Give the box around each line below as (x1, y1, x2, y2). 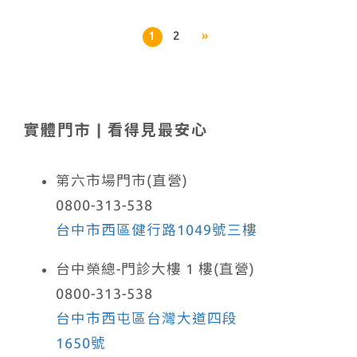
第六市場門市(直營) (56, 172, 188, 188)
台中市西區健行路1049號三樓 (56, 222, 257, 237)
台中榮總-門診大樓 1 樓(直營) (56, 261, 255, 277)
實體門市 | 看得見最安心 (24, 120, 208, 139)
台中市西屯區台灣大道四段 (56, 310, 237, 326)
